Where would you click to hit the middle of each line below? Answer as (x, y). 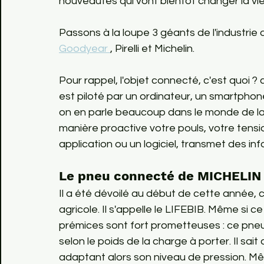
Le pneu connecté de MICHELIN (160, 176)
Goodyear (85, 49)
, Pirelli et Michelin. (152, 49)
